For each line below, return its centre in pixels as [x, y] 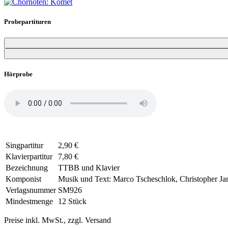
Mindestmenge [29, 201]
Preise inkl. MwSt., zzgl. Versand [58, 220]
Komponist [23, 179]
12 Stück [72, 201]
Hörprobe [18, 74]
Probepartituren [27, 22]
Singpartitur [24, 145]
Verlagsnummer [31, 190]
